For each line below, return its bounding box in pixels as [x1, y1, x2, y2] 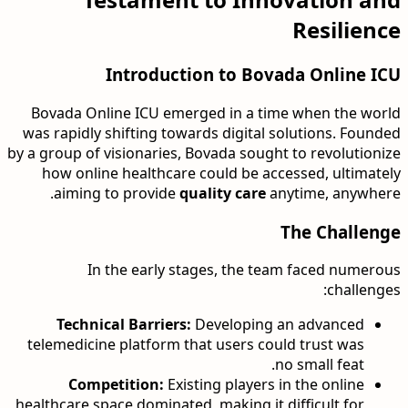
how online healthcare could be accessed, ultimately [42, 163, 401, 184]
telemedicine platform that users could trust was [27, 334, 364, 355]
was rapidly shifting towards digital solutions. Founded [23, 123, 401, 144]
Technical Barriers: [56, 314, 191, 335]
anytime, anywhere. [270, 183, 401, 204]
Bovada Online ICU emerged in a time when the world [31, 103, 401, 124]
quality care [179, 183, 270, 204]
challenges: [327, 280, 401, 301]
